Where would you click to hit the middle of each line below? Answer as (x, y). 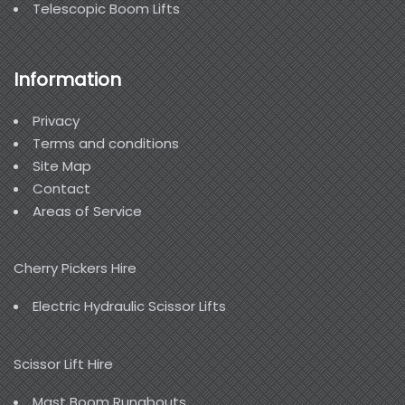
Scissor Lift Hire (63, 363)
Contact (61, 188)
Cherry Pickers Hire (75, 268)
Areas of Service (87, 211)
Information (67, 79)
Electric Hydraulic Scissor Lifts (129, 306)
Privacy (56, 120)
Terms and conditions (106, 143)
